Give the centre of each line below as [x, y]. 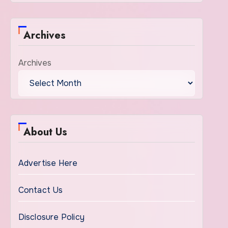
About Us [45, 132]
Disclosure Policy [51, 217]
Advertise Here [48, 163]
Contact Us [40, 190]
